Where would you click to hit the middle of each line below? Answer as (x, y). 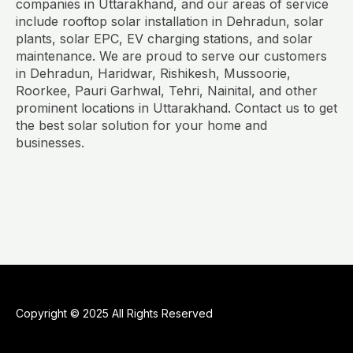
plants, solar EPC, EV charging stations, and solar (164, 39)
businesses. (50, 143)
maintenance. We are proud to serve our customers (171, 56)
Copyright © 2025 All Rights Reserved (114, 314)
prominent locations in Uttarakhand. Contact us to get (176, 108)
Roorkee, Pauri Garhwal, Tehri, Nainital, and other (167, 91)
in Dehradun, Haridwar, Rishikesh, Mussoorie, (153, 74)
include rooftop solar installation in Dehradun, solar (170, 22)
